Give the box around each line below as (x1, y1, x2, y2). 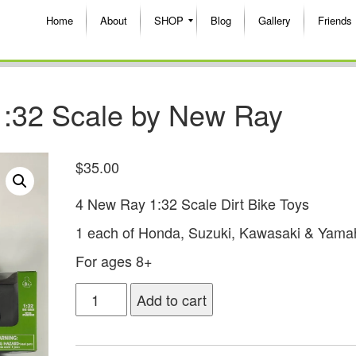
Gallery (258, 13, 291, 28)
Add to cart (137, 288, 207, 310)
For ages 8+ (75, 250, 153, 271)
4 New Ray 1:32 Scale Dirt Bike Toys (75, 192, 309, 214)
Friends (318, 13, 352, 28)
